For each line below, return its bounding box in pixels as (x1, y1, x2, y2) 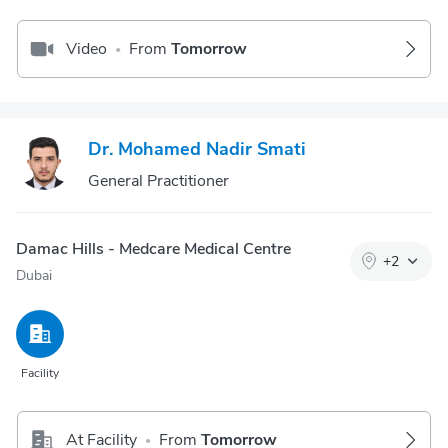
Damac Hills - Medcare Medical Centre (16, 238, 291, 260)
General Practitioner (88, 170, 229, 192)
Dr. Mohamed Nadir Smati (88, 137, 306, 161)
